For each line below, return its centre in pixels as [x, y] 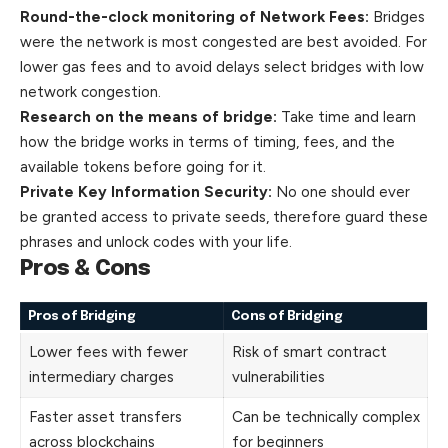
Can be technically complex [325, 417]
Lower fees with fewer [108, 352]
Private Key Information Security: [146, 192]
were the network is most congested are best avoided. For [223, 42]
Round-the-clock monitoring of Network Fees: [194, 17]
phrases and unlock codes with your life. [156, 242]
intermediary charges [101, 377]
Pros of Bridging [81, 317]
